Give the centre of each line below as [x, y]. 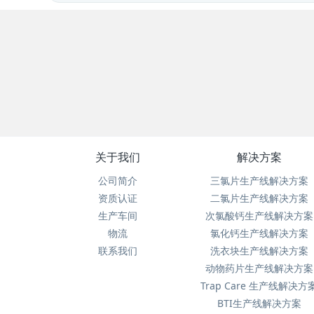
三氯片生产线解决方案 [259, 180]
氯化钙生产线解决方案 [259, 233]
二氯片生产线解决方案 [259, 198]
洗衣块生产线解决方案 [259, 250]
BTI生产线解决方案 [259, 303]
